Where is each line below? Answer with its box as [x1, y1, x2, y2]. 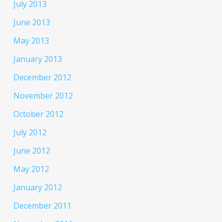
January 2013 [13, 54, 62, 65]
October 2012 [13, 109, 63, 120]
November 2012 [13, 90, 73, 102]
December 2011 [13, 200, 71, 212]
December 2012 [13, 72, 71, 83]
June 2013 [13, 17, 50, 28]
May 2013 [13, 35, 49, 47]
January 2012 [13, 182, 62, 193]
